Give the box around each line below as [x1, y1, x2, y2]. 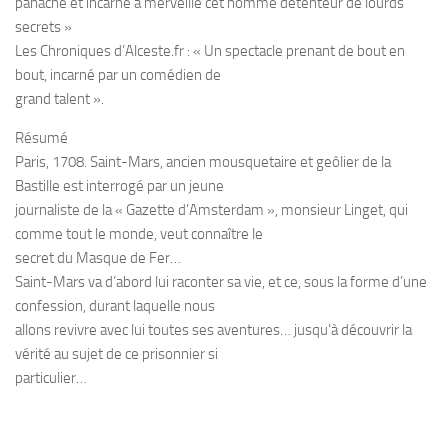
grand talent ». [15, 90, 104, 108]
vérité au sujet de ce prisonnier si [15, 345, 218, 363]
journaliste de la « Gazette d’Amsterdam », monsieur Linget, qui [15, 201, 408, 219]
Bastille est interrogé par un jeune [15, 177, 224, 195]
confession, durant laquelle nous [15, 297, 215, 315]
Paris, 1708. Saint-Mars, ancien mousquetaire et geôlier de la [15, 153, 391, 171]
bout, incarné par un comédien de [15, 66, 221, 84]
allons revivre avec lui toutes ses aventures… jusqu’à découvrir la [15, 321, 412, 339]
